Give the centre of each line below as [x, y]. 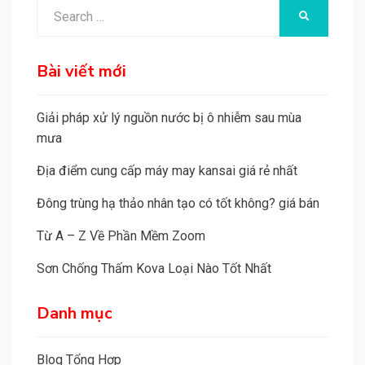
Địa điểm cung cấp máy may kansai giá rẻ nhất [167, 171]
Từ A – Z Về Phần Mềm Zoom [121, 236]
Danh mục [75, 314]
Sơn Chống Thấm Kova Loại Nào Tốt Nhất [154, 269]
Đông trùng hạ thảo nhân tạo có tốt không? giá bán [178, 204]
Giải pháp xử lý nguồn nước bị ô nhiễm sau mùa [169, 118]
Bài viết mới [81, 72]
